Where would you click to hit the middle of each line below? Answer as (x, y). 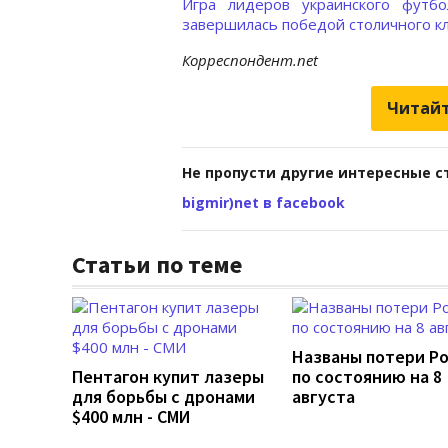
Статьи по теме (157, 264)
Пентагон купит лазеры (168, 376)
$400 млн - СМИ (131, 416)
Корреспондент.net (250, 59)
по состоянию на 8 (367, 376)
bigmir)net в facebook (263, 202)
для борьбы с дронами (163, 396)
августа (323, 396)
